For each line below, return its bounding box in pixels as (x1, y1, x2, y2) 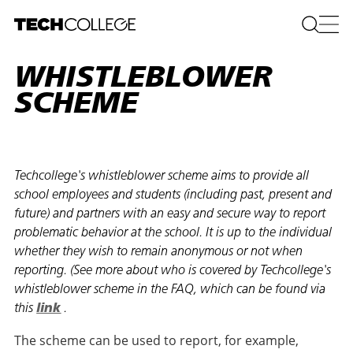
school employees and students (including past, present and (14, 189, 333, 203)
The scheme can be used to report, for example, (14, 332, 299, 350)
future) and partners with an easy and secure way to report (14, 208, 326, 221)
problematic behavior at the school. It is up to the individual (14, 227, 333, 240)
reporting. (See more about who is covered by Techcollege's (14, 265, 332, 278)
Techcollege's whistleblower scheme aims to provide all (14, 170, 310, 184)
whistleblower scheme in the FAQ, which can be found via (14, 284, 326, 297)
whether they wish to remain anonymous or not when (14, 246, 303, 259)
